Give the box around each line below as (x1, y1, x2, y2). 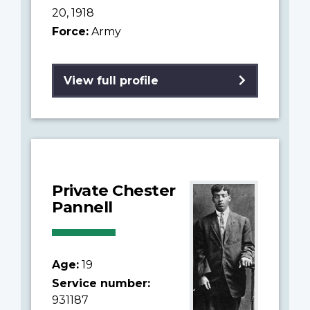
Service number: (52, 276, 150, 290)
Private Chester (52, 180, 176, 200)
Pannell (52, 197, 113, 217)
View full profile (64, 73, 158, 87)
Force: (52, 24, 89, 38)
